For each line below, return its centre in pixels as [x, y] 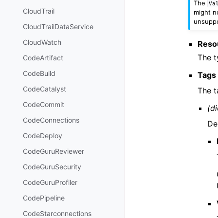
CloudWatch [42, 42]
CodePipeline [44, 198]
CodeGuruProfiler [50, 182]
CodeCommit [44, 105]
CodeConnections [51, 120]
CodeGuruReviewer [54, 151]
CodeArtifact [43, 58]
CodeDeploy [43, 136]
